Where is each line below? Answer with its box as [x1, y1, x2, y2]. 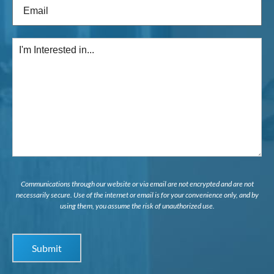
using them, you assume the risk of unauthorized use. [59, 201, 215, 211]
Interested [136, 59, 180, 71]
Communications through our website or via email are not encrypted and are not [20, 179, 254, 189]
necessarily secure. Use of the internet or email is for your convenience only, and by [15, 190, 259, 200]
